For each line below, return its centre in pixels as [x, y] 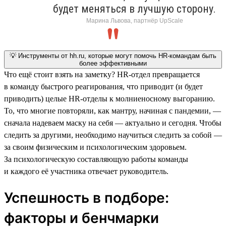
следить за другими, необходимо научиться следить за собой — [113, 135]
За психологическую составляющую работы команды [96, 159]
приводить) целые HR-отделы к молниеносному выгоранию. [109, 98]
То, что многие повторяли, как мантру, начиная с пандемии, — [112, 110]
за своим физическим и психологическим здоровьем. [95, 147]
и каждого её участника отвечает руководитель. [86, 171]
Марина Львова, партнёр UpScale [134, 20]
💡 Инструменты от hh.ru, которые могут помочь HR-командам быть [113, 55]
